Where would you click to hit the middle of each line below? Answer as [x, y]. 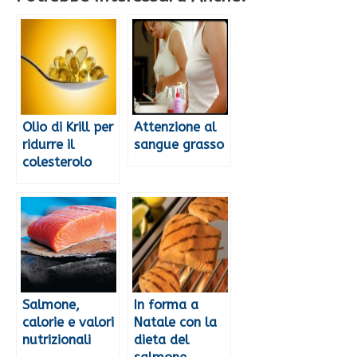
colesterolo [57, 163]
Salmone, [51, 305]
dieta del [161, 340]
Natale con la [175, 323]
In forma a [166, 305]
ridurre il [48, 145]
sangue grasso [179, 145]
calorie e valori [68, 323]
